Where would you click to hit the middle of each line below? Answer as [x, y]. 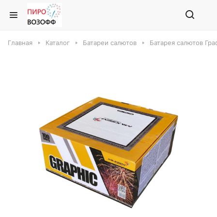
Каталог [58, 43]
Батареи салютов [110, 43]
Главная [20, 43]
